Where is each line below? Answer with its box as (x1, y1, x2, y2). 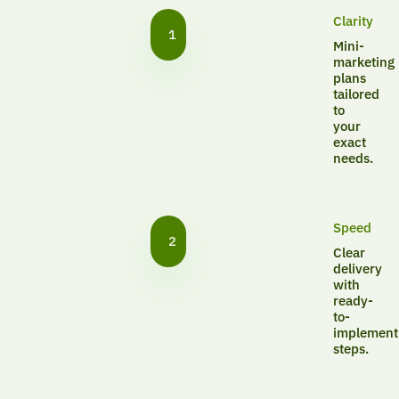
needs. (332, 150, 373, 167)
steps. (332, 340, 369, 358)
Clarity (332, 12, 373, 30)
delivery (332, 260, 382, 278)
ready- (332, 292, 373, 310)
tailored (332, 85, 379, 103)
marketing (332, 53, 395, 71)
